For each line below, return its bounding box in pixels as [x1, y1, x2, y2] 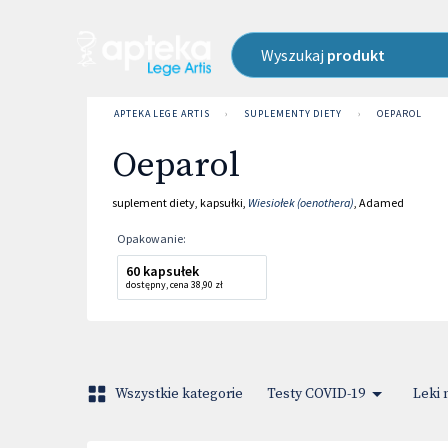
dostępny [126, 278, 166, 291]
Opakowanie [117, 231, 183, 246]
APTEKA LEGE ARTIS [114, 107, 210, 120]
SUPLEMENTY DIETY [244, 107, 343, 120]
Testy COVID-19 [267, 385, 365, 403]
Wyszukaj [260, 45, 327, 65]
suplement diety [112, 195, 195, 210]
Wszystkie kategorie [115, 385, 243, 403]
